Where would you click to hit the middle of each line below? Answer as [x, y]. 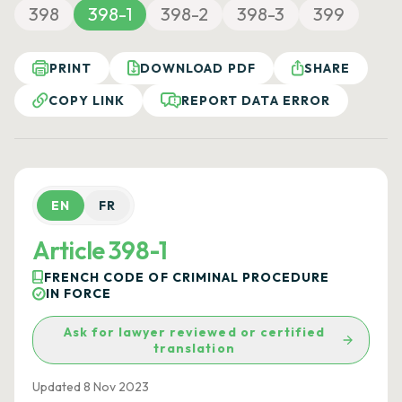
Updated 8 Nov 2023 [91, 387]
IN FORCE [79, 293]
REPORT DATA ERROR [256, 100]
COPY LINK [87, 100]
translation [194, 348]
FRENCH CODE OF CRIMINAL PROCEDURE [187, 277]
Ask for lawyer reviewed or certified [194, 332]
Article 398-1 [100, 250]
